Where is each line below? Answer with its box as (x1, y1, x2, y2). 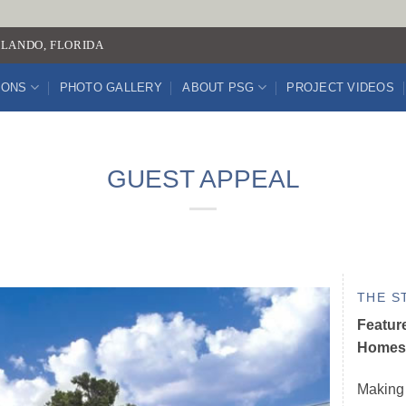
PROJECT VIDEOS (286, 80, 394, 94)
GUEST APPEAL (106, 165, 300, 193)
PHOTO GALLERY (59, 80, 162, 94)
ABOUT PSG (182, 80, 255, 94)
